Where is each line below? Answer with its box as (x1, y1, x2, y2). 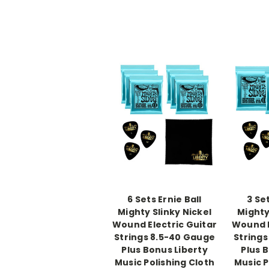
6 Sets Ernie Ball (127, 193, 202, 205)
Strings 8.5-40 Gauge (114, 231, 215, 243)
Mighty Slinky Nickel (118, 205, 211, 218)
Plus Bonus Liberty (121, 243, 208, 256)
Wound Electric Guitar (112, 218, 217, 231)
